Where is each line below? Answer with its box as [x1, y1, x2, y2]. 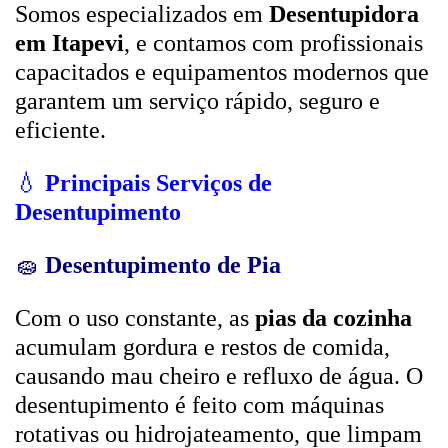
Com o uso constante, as [15, 305, 255, 331]
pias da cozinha [255, 305, 412, 331]
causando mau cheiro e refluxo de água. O [15, 363, 423, 389]
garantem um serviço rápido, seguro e [15, 88, 380, 114]
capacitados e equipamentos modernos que [15, 59, 429, 85]
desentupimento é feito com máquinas [15, 392, 384, 418]
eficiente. [15, 117, 106, 143]
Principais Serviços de [45, 170, 272, 196]
